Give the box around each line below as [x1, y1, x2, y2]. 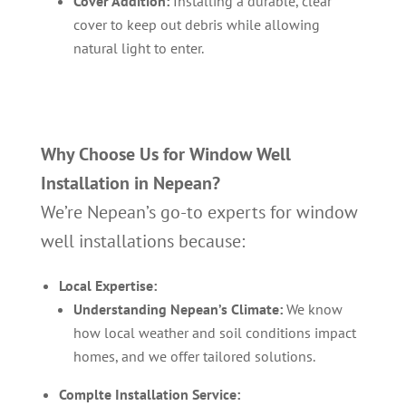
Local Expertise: [58, 276, 157, 295]
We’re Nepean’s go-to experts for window [40, 200, 358, 224]
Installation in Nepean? [40, 171, 220, 195]
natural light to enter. [72, 39, 204, 57]
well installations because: [40, 229, 245, 253]
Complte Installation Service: [58, 385, 244, 403]
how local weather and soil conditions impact [72, 324, 356, 342]
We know [282, 300, 343, 318]
